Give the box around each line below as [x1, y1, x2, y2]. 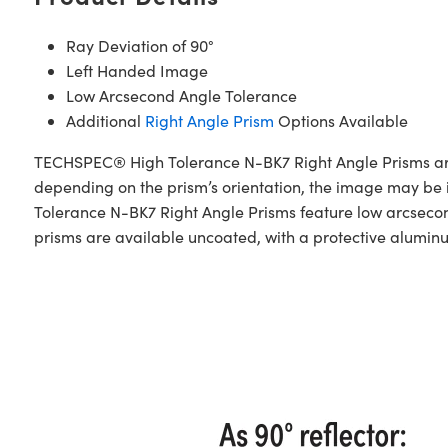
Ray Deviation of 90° [65, 35, 214, 56]
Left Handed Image [65, 60, 208, 81]
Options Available [273, 110, 408, 131]
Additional [65, 110, 145, 131]
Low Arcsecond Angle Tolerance [65, 85, 297, 106]
